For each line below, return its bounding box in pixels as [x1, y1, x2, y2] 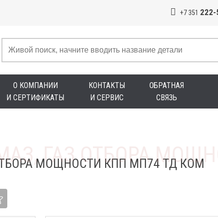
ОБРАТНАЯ [149, 81, 184, 90]
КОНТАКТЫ [89, 81, 125, 90]
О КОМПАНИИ [13, 81, 58, 90]
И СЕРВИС [90, 93, 124, 102]
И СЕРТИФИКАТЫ [6, 93, 64, 102]
